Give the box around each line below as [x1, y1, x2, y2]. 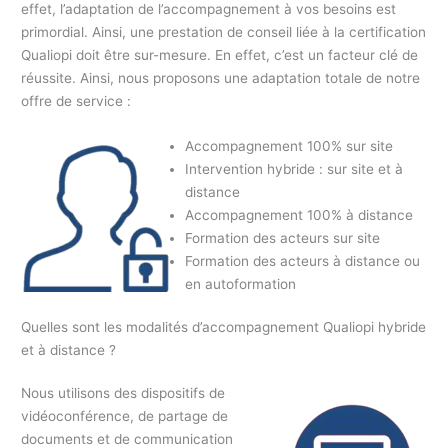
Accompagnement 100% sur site [184, 137, 393, 154]
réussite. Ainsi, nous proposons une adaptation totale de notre [21, 69, 421, 86]
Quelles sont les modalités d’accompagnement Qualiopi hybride [21, 319, 427, 336]
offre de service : [21, 92, 132, 109]
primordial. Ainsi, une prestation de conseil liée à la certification [21, 23, 427, 40]
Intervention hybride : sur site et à [184, 160, 403, 177]
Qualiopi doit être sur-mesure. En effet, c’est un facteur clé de [21, 46, 419, 63]
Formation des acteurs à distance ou [184, 252, 420, 269]
